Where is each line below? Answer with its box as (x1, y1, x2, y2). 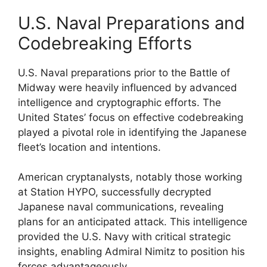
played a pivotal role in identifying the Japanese (18, 126, 247, 138)
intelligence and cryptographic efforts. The (18, 96, 221, 108)
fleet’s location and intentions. (18, 141, 161, 153)
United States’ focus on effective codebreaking (18, 111, 243, 123)
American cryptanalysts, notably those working (18, 171, 242, 183)
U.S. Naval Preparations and (18, 12, 245, 33)
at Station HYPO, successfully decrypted (18, 186, 212, 198)
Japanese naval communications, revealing (18, 201, 223, 213)
